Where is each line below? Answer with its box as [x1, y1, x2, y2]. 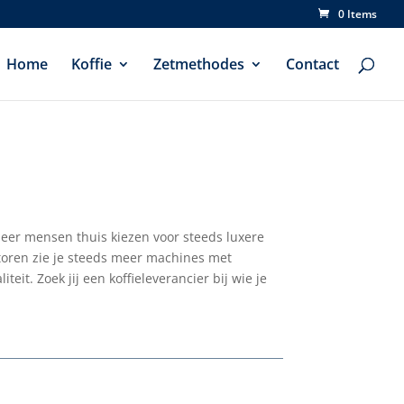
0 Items [338, 6, 377, 22]
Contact [286, 54, 339, 74]
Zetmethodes [153, 54, 244, 74]
